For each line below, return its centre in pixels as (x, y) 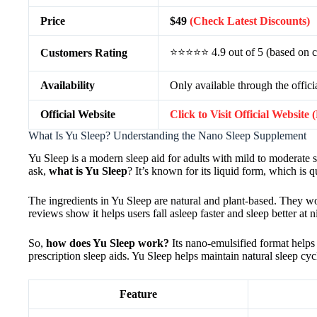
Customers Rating (84, 52)
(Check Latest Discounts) (250, 21)
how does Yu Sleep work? (108, 243)
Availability (68, 85)
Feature (138, 294)
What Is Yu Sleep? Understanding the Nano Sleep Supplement (167, 135)
